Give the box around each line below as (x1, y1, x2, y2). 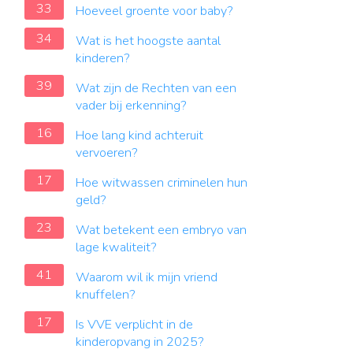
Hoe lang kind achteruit (76, 127, 203, 144)
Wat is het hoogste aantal (76, 32, 221, 50)
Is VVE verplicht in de (76, 316, 193, 333)
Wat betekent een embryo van (76, 221, 247, 239)
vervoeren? (76, 144, 138, 162)
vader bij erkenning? (76, 97, 187, 114)
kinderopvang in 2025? (76, 333, 204, 351)
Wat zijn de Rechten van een (76, 80, 236, 97)
